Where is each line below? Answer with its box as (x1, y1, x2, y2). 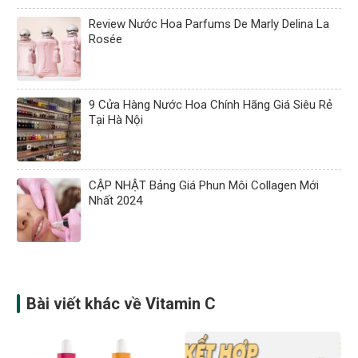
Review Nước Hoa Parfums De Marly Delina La (89, 16, 330, 31)
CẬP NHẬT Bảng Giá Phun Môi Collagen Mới (89, 177, 320, 193)
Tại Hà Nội (89, 112, 144, 127)
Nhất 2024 (89, 193, 143, 208)
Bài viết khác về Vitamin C (26, 294, 217, 314)
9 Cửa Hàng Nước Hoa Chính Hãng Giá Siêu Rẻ (89, 97, 333, 112)
